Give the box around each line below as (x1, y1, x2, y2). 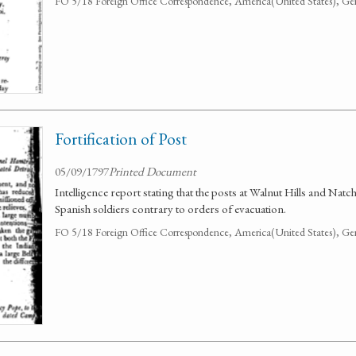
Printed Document (109, 164, 196, 179)
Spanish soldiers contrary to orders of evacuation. (55, 201, 286, 216)
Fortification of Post (55, 128, 187, 149)
